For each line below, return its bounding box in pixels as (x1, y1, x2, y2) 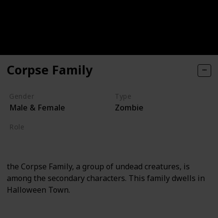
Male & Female (9, 102, 65, 113)
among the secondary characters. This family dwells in (7, 173, 205, 184)
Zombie (114, 102, 144, 113)
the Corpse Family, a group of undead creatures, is (7, 161, 190, 172)
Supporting (12, 134, 51, 144)
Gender (9, 91, 35, 101)
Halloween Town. (7, 184, 70, 196)
